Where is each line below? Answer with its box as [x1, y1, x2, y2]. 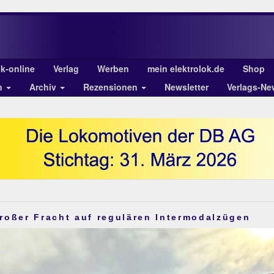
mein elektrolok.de [147, 62, 224, 75]
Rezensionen [83, 81, 140, 93]
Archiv [29, 81, 59, 93]
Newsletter [165, 81, 209, 93]
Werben [97, 62, 129, 75]
